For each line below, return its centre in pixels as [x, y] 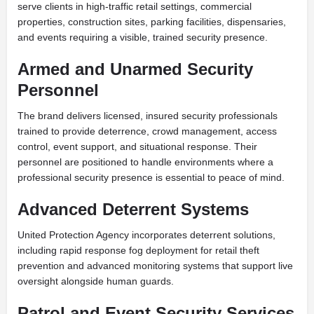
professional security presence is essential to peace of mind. [151, 178]
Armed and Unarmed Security [135, 69]
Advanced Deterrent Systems [133, 210]
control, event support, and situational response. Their [137, 147]
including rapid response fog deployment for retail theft [138, 251]
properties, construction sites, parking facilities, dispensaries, [152, 22]
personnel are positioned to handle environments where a [145, 162]
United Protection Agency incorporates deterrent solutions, [146, 235]
